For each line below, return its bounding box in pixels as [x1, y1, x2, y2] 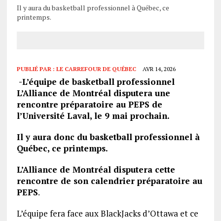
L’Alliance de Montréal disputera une [16, 87, 170, 99]
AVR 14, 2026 [142, 65, 176, 73]
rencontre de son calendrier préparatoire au [16, 175, 202, 186]
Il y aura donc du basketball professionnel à [16, 131, 200, 143]
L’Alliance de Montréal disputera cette [16, 163, 175, 175]
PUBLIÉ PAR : [16, 65, 56, 73]
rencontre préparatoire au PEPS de [16, 98, 162, 110]
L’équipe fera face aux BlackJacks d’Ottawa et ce [16, 207, 198, 219]
